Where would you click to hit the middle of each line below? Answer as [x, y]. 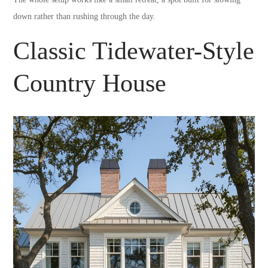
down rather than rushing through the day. [85, 16]
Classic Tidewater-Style [134, 51]
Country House [90, 83]
